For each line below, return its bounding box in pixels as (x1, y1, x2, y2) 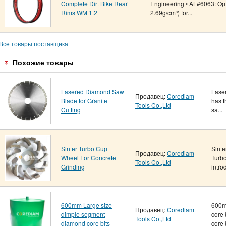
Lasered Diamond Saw (61, 87, 124, 96)
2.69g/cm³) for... (150, 8, 192, 17)
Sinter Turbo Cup (61, 144, 107, 153)
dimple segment (61, 210, 105, 219)
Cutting (61, 105, 81, 115)
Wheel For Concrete (61, 153, 116, 162)
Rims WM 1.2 (61, 8, 97, 17)
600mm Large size (61, 201, 112, 210)
